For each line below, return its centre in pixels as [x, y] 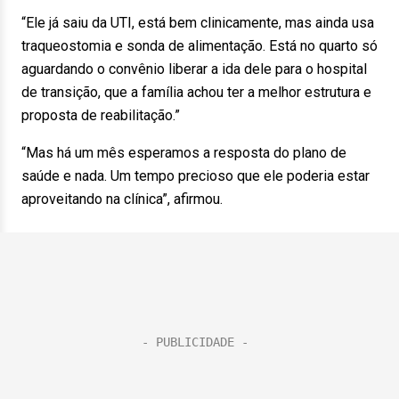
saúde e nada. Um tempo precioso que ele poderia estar [195, 176]
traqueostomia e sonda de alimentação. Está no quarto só [199, 46]
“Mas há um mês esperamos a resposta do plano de [184, 153]
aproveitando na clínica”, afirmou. [122, 199]
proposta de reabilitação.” [101, 115]
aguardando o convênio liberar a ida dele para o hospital [194, 69]
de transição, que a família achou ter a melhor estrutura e [196, 92]
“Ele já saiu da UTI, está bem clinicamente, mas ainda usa [198, 23]
